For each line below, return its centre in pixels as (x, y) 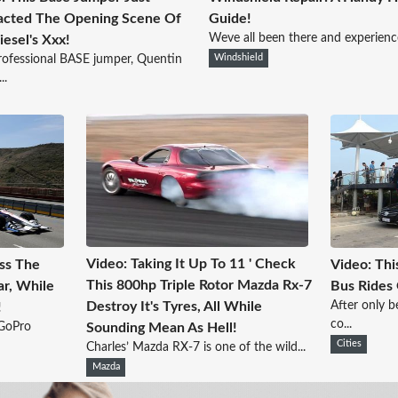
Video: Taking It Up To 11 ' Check (191, 264)
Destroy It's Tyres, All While (175, 307)
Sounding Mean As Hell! (162, 328)
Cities (349, 343)
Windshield (239, 58)
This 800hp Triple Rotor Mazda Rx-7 (199, 286)
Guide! (230, 19)
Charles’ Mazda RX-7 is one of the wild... (196, 348)
